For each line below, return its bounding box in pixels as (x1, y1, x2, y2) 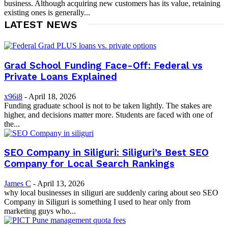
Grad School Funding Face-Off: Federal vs (4, 60, 203, 71)
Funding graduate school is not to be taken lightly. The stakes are (4, 101, 212, 110)
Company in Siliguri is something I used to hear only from (4, 197, 190, 207)
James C (4, 179, 31, 188)
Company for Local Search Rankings (4, 158, 175, 170)
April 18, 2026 (28, 92, 76, 101)
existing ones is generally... (4, 8, 90, 17)
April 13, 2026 (37, 179, 84, 188)
